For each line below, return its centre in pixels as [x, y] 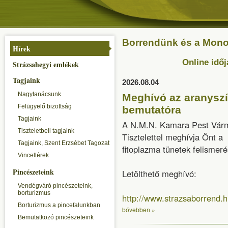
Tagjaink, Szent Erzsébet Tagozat [64, 143]
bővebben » [139, 209]
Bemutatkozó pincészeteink [56, 217]
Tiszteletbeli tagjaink [46, 131]
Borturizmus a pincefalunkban [59, 205]
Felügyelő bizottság [45, 106]
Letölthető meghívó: [159, 174]
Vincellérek [33, 155]
